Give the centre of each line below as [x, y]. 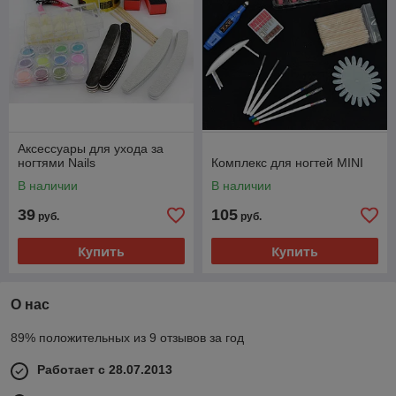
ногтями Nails [57, 163]
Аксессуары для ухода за [91, 148]
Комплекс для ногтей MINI [287, 163]
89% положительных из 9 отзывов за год [127, 338]
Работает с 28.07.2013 [105, 369]
